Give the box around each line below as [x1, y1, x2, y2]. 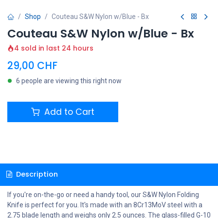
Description [14, 169, 58, 180]
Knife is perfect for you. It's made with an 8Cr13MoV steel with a [7, 201, 202, 209]
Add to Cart [42, 106, 94, 118]
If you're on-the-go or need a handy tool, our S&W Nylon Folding [7, 191, 199, 199]
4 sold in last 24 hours [14, 43, 93, 53]
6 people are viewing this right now [16, 76, 122, 85]
